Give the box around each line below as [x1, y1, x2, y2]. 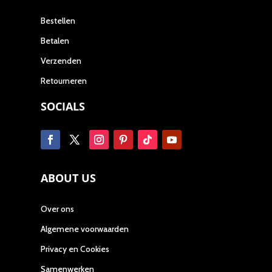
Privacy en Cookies [41, 243, 110, 254]
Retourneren [41, 75, 87, 86]
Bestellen [41, 15, 76, 26]
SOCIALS [41, 98, 86, 114]
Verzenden [41, 55, 82, 66]
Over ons [41, 203, 75, 214]
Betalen [41, 35, 70, 46]
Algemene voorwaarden [41, 223, 129, 234]
